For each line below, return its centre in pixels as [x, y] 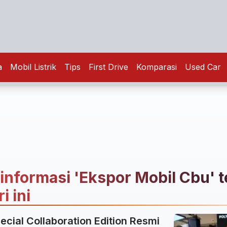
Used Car [203, 67]
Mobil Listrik [33, 67]
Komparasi [157, 67]
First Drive [108, 67]
